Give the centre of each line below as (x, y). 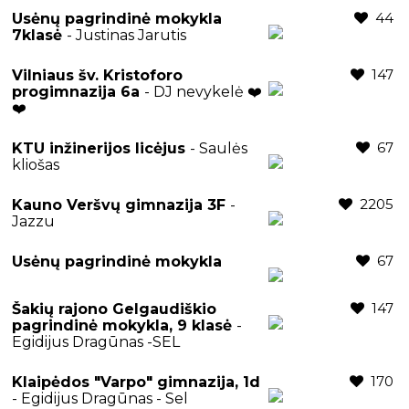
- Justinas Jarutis (126, 35)
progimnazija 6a (78, 91)
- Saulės (219, 148)
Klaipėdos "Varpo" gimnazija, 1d (136, 382)
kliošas (36, 164)
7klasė (39, 35)
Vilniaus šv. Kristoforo (97, 75)
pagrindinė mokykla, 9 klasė (124, 325)
